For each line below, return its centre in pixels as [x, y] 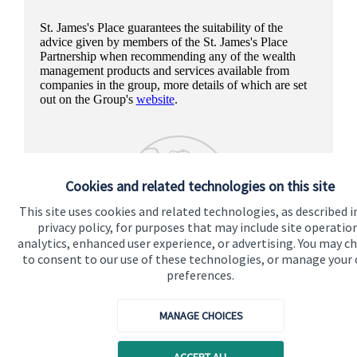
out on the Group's [88, 99]
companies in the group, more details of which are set [173, 84]
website [155, 99]
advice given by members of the [121, 41]
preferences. [200, 275]
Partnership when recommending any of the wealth [167, 56]
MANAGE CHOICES [201, 316]
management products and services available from [164, 70]
